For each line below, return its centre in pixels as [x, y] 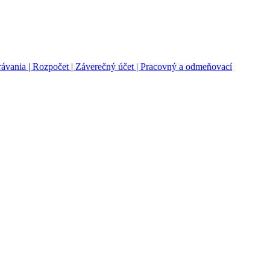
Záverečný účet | [108, 67]
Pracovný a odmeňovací [186, 67]
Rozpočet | [54, 67]
